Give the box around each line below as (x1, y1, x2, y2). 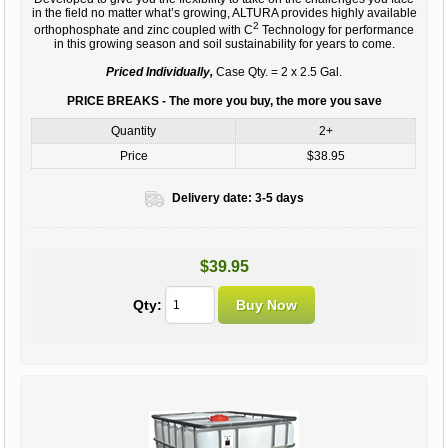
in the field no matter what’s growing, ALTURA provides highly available (31, 6, 417, 21)
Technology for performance (259, 23, 414, 38)
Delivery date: (171, 191, 252, 206)
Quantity (111, 124, 157, 139)
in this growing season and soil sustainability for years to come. (53, 37, 395, 52)
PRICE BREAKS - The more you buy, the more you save (66, 94, 382, 109)
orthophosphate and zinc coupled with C (34, 23, 253, 38)
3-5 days (254, 191, 304, 206)
